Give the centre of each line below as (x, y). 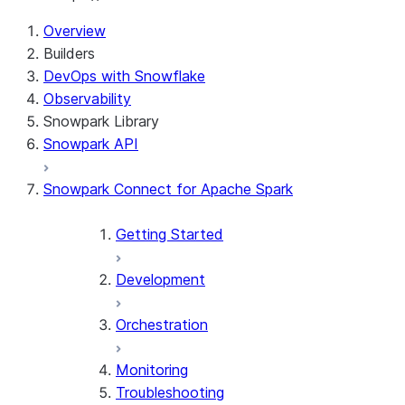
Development (160, 279)
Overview (75, 31)
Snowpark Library (101, 121)
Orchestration (162, 325)
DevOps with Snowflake (124, 76)
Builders (69, 53)
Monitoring (152, 370)
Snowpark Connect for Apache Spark (168, 189)
